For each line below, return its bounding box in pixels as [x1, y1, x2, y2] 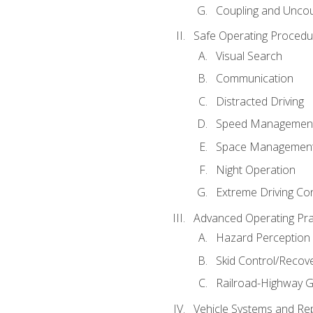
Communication [215, 71, 293, 87]
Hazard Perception [215, 230, 310, 246]
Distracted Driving [215, 93, 304, 109]
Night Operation [215, 161, 296, 177]
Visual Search [215, 48, 282, 64]
